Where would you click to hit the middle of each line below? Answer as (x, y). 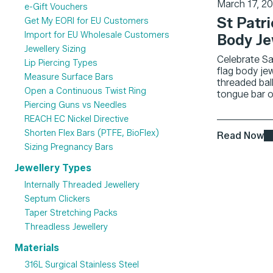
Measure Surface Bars (69, 77)
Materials (37, 248)
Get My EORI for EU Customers (87, 21)
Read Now (240, 136)
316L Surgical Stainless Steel (82, 265)
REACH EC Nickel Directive (76, 119)
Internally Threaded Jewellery (82, 185)
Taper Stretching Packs (71, 213)
